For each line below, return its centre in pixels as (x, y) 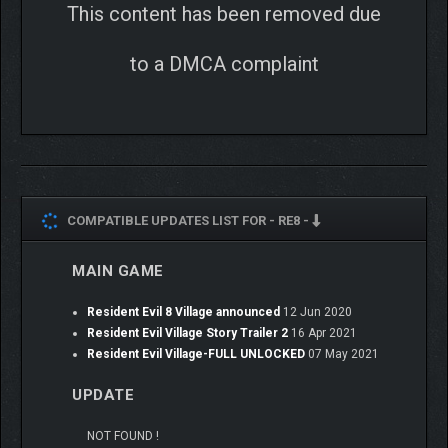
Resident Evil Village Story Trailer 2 (187, 333)
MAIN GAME (118, 271)
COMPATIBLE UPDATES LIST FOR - (168, 221)
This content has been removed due (224, 14)
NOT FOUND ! (123, 436)
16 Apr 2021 (322, 333)
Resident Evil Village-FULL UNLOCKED (196, 354)
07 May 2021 (342, 354)
